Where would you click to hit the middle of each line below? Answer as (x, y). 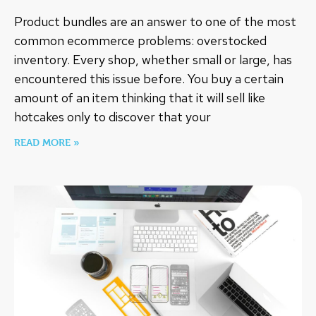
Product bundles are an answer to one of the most (155, 22)
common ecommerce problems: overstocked (140, 41)
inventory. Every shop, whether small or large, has (153, 60)
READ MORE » (47, 142)
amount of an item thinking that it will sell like (140, 98)
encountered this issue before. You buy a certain (149, 79)
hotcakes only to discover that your (113, 117)
